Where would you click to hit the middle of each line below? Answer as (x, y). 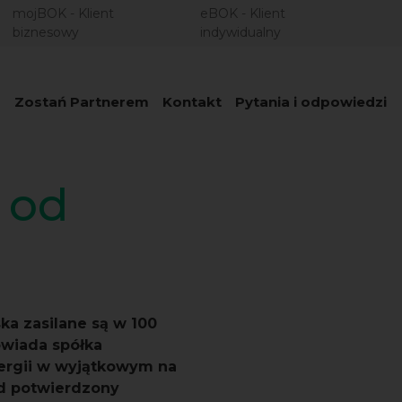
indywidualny (241, 32)
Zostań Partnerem (82, 101)
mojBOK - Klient (63, 13)
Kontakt (192, 101)
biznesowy (45, 32)
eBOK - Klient (243, 13)
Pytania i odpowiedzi (311, 101)
